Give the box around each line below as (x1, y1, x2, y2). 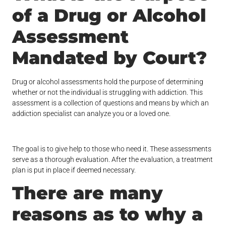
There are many (12, 182, 163, 204)
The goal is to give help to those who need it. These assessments (12, 145, 212, 153)
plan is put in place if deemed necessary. (12, 166, 136, 175)
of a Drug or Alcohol (12, 5, 206, 27)
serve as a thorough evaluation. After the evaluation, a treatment (12, 155, 213, 164)
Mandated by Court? (12, 47, 207, 69)
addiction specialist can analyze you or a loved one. (12, 109, 173, 118)
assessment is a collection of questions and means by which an (12, 99, 209, 107)
